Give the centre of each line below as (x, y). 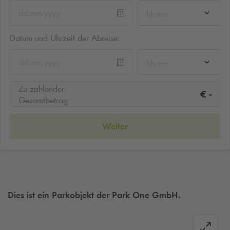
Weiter (115, 126)
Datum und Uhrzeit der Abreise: (65, 38)
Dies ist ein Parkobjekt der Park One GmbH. (94, 195)
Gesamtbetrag (43, 100)
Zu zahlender (41, 89)
